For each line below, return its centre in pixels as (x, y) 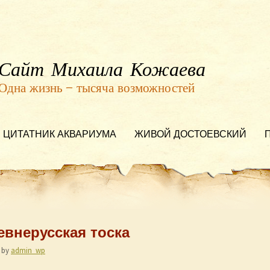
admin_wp (28, 250)
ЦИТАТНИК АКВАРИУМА (60, 135)
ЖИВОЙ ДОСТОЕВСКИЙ (190, 135)
